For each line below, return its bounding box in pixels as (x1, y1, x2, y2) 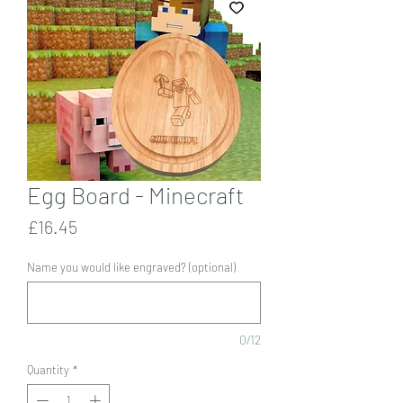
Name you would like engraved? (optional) (27, 260, 236, 274)
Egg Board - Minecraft (27, 181, 244, 209)
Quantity (27, 363, 69, 377)
